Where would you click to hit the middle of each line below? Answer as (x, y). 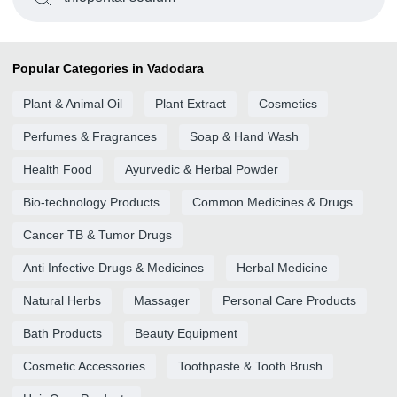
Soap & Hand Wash (244, 136)
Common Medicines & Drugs (272, 202)
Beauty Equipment (186, 333)
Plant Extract (191, 104)
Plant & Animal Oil (73, 104)
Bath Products (62, 333)
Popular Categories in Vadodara (108, 68)
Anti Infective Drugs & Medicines (113, 268)
